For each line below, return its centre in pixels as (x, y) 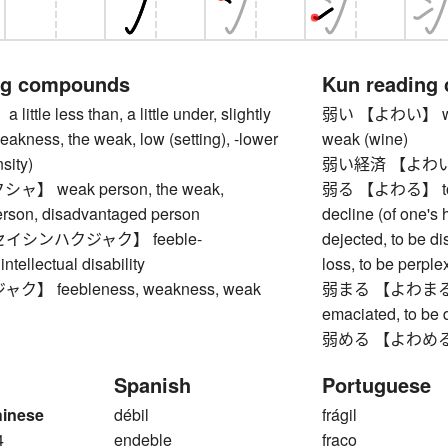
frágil (340, 415)
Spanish (152, 385)
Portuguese (377, 385)
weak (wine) (365, 139)
